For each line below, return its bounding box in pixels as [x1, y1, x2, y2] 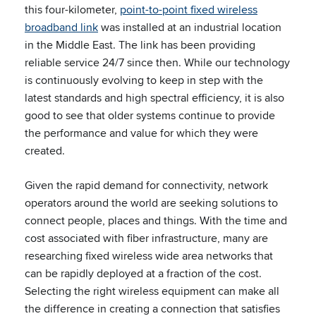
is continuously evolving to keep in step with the [25, 72, 263, 88]
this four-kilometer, [25, 1, 120, 18]
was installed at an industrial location [98, 19, 281, 35]
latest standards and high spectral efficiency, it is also [25, 90, 284, 106]
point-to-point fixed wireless [120, 1, 257, 18]
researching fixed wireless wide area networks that [25, 248, 273, 264]
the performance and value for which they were [25, 125, 258, 141]
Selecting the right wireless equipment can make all [25, 283, 279, 299]
